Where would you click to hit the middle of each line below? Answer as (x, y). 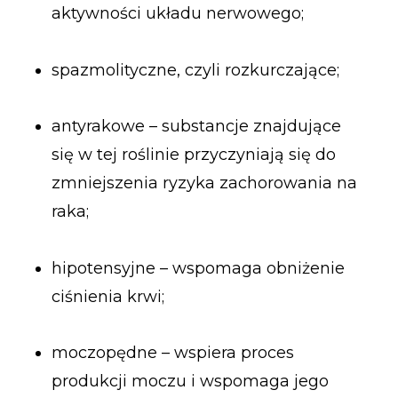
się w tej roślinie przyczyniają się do (193, 155)
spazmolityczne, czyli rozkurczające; (195, 70)
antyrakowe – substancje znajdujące (196, 127)
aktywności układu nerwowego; (177, 14)
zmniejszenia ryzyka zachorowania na (204, 183)
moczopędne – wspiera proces (172, 353)
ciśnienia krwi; (107, 296)
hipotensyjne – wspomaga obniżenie (198, 268)
